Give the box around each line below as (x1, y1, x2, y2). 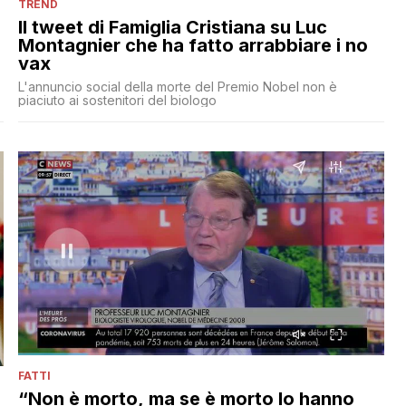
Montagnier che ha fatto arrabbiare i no (17, 34, 368, 56)
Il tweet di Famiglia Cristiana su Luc (17, 15, 327, 38)
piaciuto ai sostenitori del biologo (17, 92, 217, 108)
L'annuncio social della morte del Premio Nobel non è (17, 78, 337, 94)
